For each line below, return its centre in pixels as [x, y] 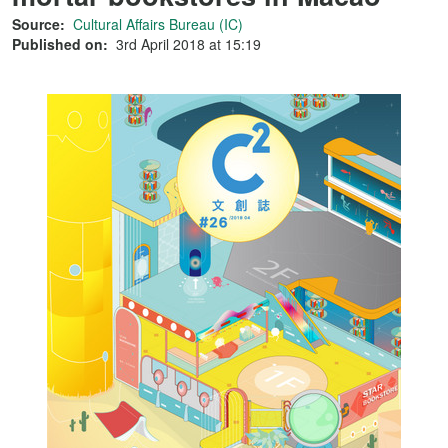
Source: [38, 24]
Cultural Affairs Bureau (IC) [158, 24]
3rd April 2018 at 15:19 [188, 44]
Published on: [60, 44]
